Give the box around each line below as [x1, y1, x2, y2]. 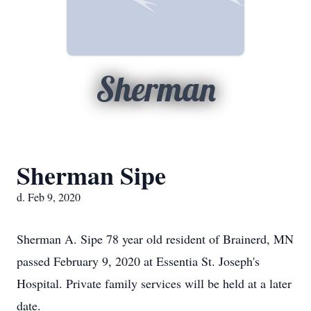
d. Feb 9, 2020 [17, 190, 81, 204]
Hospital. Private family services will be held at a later [17, 275, 292, 292]
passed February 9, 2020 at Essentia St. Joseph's [17, 253, 260, 269]
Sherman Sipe [17, 157, 166, 193]
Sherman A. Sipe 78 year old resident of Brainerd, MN [17, 230, 294, 247]
